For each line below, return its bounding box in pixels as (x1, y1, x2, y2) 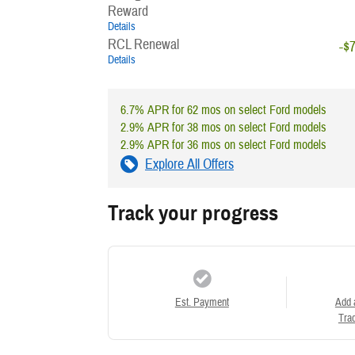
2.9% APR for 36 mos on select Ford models (120, 136, 326, 153)
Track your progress (108, 199, 278, 227)
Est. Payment (174, 295, 229, 309)
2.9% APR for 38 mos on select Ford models (120, 119, 326, 136)
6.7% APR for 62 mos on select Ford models (120, 101, 326, 118)
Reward (108, 2, 148, 21)
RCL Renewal (108, 35, 179, 54)
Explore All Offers (145, 155, 234, 174)
